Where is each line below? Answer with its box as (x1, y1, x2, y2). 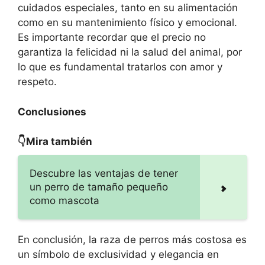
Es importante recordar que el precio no (18, 31, 206, 44)
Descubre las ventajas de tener (30, 167, 178, 180)
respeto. (18, 76, 57, 88)
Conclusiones (18, 105, 86, 118)
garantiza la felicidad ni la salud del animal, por (18, 46, 242, 59)
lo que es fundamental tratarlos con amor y (18, 61, 222, 73)
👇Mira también (18, 135, 92, 148)
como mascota (30, 195, 99, 207)
